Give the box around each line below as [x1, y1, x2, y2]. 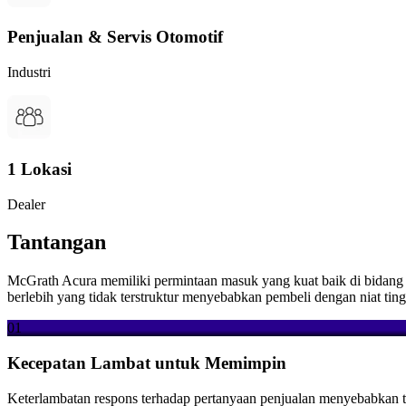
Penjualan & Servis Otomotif [7, 27, 223, 47]
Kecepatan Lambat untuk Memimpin [7, 353, 286, 373]
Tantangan [7, 230, 106, 255]
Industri [7, 64, 51, 81]
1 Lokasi [7, 159, 72, 179]
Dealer [7, 196, 45, 212]
